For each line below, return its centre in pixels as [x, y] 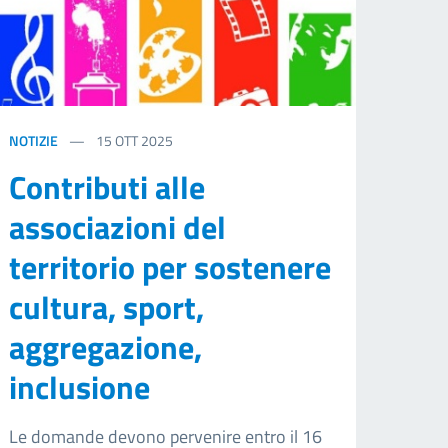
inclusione [80, 387]
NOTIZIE [34, 141]
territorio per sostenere [170, 267]
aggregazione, [106, 347]
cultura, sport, [107, 307]
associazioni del [118, 227]
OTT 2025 [144, 141]
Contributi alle [107, 187]
